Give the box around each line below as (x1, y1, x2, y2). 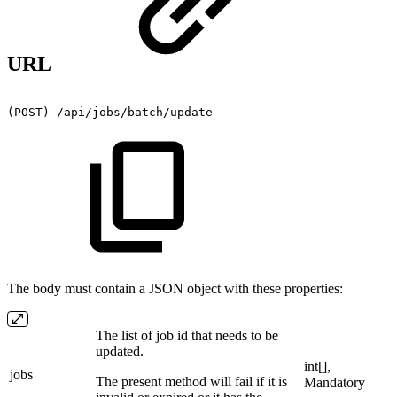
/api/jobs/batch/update (57, 105, 213, 120)
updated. (96, 344, 144, 360)
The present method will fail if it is (96, 374, 287, 390)
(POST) (7, 105, 50, 120)
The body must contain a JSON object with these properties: (7, 281, 343, 297)
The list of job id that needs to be (96, 328, 278, 344)
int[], (304, 359, 331, 375)
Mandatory (304, 375, 365, 391)
